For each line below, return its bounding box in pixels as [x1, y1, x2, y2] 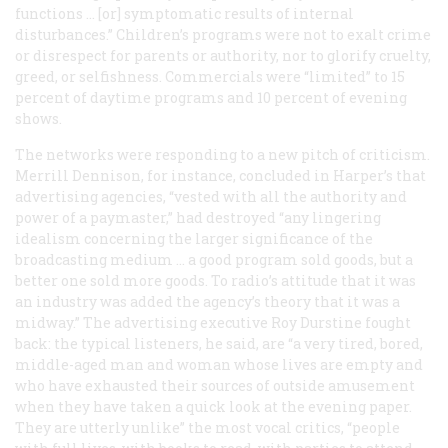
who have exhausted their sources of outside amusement [15, 375, 415, 395]
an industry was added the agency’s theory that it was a [15, 291, 400, 311]
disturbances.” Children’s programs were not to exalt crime [15, 24, 431, 44]
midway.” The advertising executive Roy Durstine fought [15, 312, 411, 332]
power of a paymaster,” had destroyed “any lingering [15, 207, 381, 227]
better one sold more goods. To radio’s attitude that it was [15, 270, 416, 290]
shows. [15, 108, 62, 128]
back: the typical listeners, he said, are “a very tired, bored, [15, 333, 423, 353]
